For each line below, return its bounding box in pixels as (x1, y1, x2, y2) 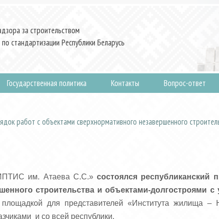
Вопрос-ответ (164, 77, 206, 88)
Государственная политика (7, 77, 87, 88)
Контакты (111, 77, 139, 88)
